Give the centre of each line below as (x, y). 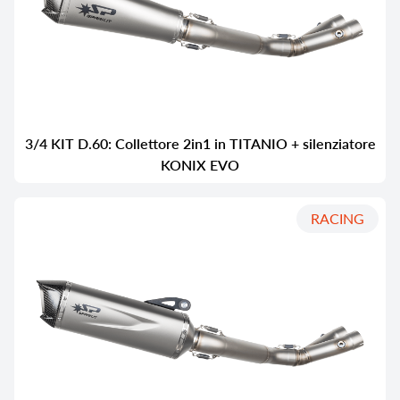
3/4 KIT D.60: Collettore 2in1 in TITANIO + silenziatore (200, 143)
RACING (337, 218)
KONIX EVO (200, 164)
